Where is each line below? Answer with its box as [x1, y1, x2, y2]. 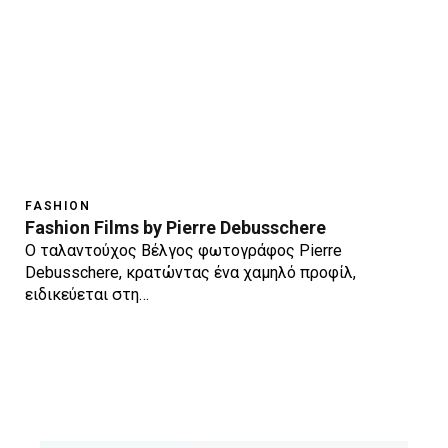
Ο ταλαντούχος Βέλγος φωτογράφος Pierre [25, 240, 342, 260]
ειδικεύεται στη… [25, 284, 149, 304]
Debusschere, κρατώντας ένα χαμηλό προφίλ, [25, 262, 356, 282]
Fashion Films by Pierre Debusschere [25, 216, 326, 238]
